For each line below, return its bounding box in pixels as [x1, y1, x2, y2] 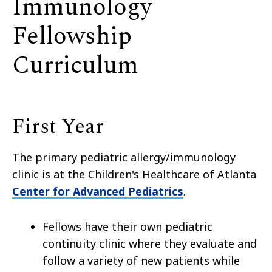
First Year [12, 111, 104, 143]
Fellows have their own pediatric [42, 219, 212, 234]
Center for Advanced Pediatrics [12, 184, 183, 199]
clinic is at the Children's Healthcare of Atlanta [12, 167, 256, 182]
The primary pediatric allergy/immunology [12, 150, 236, 165]
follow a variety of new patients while [42, 253, 240, 268]
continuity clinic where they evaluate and [42, 236, 257, 251]
